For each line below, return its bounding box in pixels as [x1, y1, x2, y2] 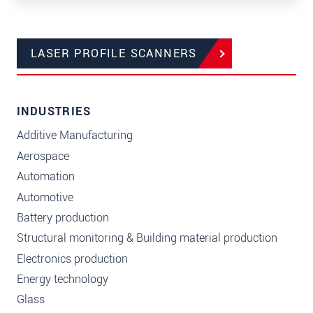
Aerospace [17, 147, 69, 164]
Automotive [17, 189, 73, 205]
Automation [17, 168, 75, 185]
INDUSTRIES [17, 103, 91, 120]
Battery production [17, 209, 109, 226]
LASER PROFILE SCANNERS [31, 45, 197, 62]
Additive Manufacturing [17, 127, 133, 144]
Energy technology [17, 271, 108, 288]
